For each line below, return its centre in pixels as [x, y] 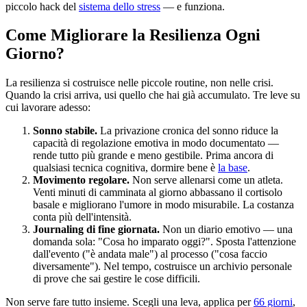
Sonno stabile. [65, 131]
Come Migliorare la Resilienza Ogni [133, 35]
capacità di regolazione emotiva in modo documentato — [156, 143]
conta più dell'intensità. [82, 217]
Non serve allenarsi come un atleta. [206, 180]
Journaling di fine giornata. [96, 230]
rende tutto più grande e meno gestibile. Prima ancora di [153, 156]
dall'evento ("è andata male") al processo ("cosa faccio [150, 254]
